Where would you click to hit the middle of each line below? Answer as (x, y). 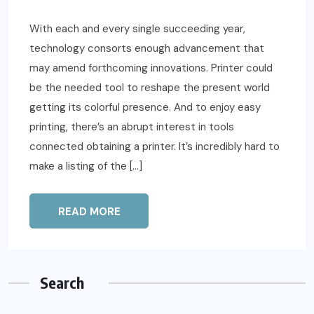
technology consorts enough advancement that (147, 49)
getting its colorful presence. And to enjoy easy (145, 108)
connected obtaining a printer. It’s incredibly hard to (155, 147)
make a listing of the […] (86, 166)
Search (62, 283)
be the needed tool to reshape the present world (150, 88)
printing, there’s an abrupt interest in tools (132, 127)
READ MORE (89, 212)
